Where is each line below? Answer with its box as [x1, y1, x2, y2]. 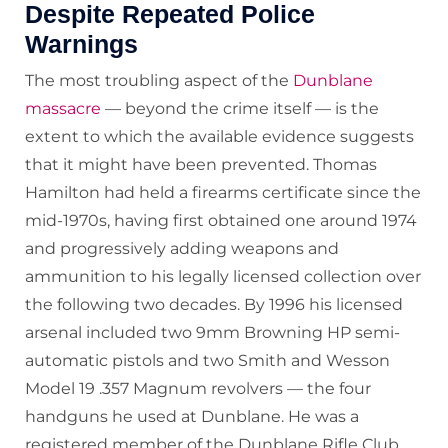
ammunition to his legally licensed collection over [25, 267, 421, 287]
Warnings [25, 30, 138, 59]
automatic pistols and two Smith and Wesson [25, 351, 390, 371]
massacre [25, 99, 101, 119]
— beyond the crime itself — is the [101, 99, 379, 119]
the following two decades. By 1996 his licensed [25, 295, 403, 315]
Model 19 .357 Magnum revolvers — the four [25, 379, 371, 399]
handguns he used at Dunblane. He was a [25, 407, 359, 427]
